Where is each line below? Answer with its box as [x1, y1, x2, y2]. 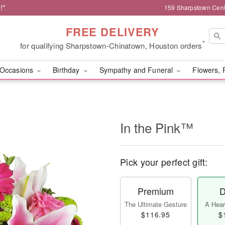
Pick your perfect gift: [120, 155, 207, 168]
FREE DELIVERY [65, 23, 160, 40]
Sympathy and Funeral [99, 65, 175, 75]
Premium [138, 184, 174, 197]
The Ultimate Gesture [125, 199, 187, 209]
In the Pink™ [120, 118, 193, 137]
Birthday [53, 65, 82, 75]
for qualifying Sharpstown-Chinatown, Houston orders [20, 40, 202, 51]
